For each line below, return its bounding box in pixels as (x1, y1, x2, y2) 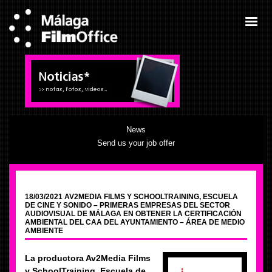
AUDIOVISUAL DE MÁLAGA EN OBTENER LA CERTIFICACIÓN (25, 209, 242, 218)
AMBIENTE (25, 226, 63, 235)
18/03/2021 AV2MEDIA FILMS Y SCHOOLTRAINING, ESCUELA (25, 192, 238, 201)
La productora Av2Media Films (25, 253, 151, 263)
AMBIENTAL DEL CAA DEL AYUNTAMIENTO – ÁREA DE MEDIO (25, 218, 245, 226)
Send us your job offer (97, 138, 175, 148)
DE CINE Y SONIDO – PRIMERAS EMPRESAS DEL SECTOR (25, 201, 230, 209)
